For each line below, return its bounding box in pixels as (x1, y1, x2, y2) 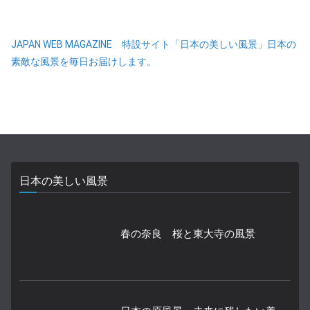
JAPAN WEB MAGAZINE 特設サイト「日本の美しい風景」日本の (11, 38, 296, 50)
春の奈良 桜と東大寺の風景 (120, 227, 255, 240)
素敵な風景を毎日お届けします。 (11, 55, 156, 67)
